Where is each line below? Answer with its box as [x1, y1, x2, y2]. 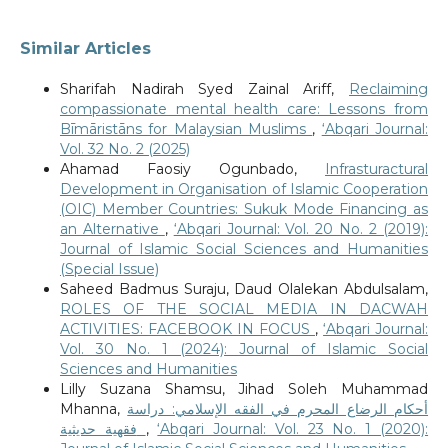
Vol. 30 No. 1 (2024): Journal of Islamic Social [59, 340, 429, 359]
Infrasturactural [325, 160, 429, 179]
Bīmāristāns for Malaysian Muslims [59, 120, 313, 139]
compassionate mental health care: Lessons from [59, 100, 429, 119]
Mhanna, [59, 400, 128, 419]
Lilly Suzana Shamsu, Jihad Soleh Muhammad [59, 380, 429, 399]
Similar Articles [19, 39, 151, 59]
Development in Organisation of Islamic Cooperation [59, 180, 429, 199]
